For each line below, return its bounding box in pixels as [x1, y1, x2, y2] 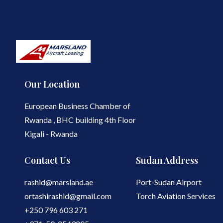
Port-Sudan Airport [135, 177, 202, 187]
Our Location [24, 78, 80, 90]
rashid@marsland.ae [24, 177, 93, 187]
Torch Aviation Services [135, 191, 216, 201]
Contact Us [24, 154, 70, 166]
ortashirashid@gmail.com [24, 191, 111, 201]
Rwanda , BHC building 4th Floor [24, 115, 136, 124]
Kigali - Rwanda [24, 129, 78, 138]
